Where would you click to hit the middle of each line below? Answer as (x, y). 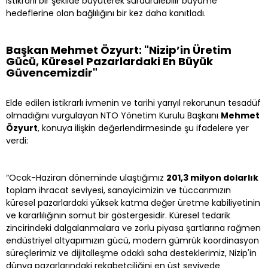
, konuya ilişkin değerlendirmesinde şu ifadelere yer (143, 128)
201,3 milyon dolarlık (212, 177)
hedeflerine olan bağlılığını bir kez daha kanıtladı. (106, 13)
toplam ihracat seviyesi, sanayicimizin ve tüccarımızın (118, 190)
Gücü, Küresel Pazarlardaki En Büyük (109, 61)
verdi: (17, 140)
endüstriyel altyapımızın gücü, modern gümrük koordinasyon (133, 240)
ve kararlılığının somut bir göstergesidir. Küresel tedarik (118, 215)
